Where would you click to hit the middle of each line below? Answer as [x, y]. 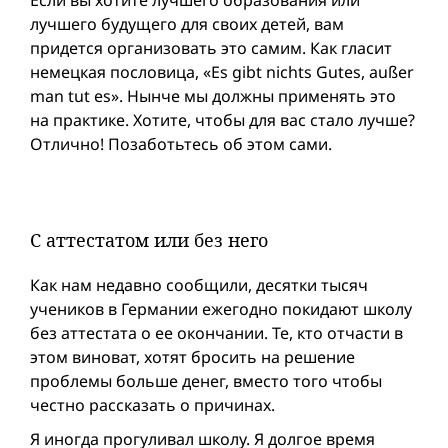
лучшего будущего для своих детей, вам [187, 24]
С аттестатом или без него [149, 240]
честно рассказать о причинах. [152, 405]
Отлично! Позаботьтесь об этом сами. [181, 144]
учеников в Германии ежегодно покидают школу [221, 309]
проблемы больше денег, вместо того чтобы [206, 381]
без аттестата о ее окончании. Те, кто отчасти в [216, 333]
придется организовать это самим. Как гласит [211, 48]
